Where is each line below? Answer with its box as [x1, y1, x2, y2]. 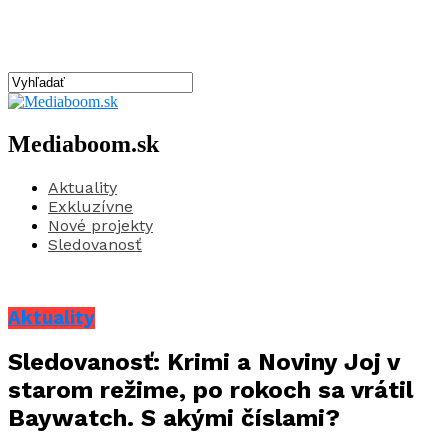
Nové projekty [48, 215, 153, 235]
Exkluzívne [48, 196, 133, 216]
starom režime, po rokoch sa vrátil [8, 376, 413, 405]
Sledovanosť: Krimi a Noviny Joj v [8, 348, 399, 377]
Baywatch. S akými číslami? [8, 404, 340, 433]
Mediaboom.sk [8, 130, 159, 157]
